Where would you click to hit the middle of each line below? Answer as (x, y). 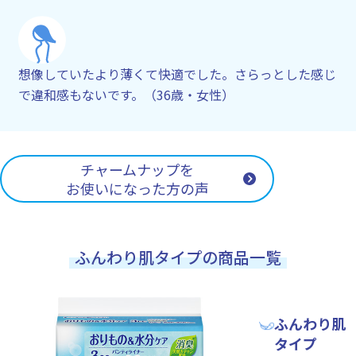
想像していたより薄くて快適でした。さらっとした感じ (177, 74)
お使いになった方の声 (137, 188)
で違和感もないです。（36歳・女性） (126, 94)
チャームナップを (137, 169)
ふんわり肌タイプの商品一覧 (178, 257)
